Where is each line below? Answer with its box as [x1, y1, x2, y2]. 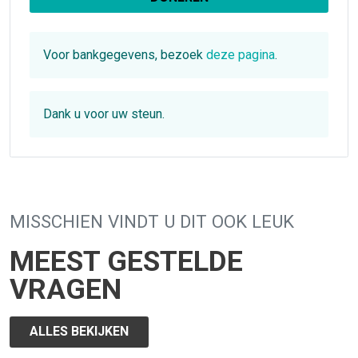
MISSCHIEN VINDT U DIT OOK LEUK [10, 210, 294, 232]
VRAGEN [10, 272, 121, 306]
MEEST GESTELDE [10, 244, 243, 278]
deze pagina [206, 46, 275, 62]
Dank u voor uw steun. [43, 105, 165, 121]
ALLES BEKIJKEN [30, 324, 129, 340]
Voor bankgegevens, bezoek [43, 46, 206, 62]
